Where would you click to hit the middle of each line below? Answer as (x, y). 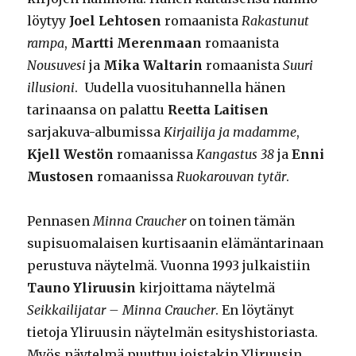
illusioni (51, 88)
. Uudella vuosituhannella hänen (180, 88)
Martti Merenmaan (137, 43)
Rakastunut (276, 21)
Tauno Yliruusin (82, 288)
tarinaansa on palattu (98, 110)
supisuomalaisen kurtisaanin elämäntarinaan (176, 244)
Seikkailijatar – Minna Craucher (122, 310)
